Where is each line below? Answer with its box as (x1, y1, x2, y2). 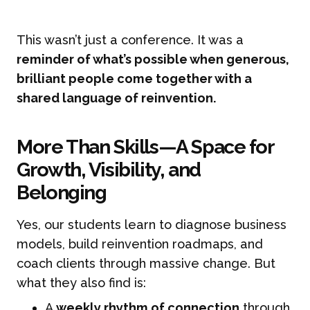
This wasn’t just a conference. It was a (17, 33, 244, 48)
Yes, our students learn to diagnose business (17, 217, 287, 232)
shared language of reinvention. (17, 91, 217, 106)
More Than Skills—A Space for (17, 135, 274, 159)
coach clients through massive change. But (17, 255, 276, 271)
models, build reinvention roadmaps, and (17, 236, 264, 251)
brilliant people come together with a (17, 71, 253, 86)
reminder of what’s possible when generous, (17, 52, 290, 67)
